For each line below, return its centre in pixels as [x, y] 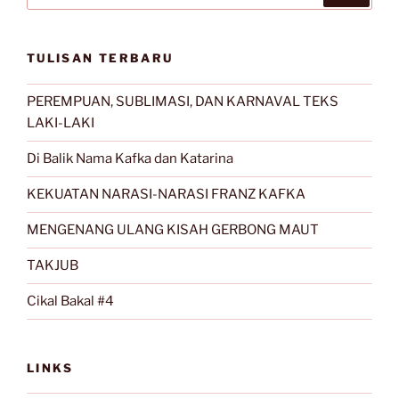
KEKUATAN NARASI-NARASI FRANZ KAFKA [166, 195]
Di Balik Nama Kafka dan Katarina [130, 159]
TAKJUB [53, 266]
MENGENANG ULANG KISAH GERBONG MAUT [173, 230]
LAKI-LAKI [61, 123]
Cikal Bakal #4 [70, 301]
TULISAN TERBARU [100, 58]
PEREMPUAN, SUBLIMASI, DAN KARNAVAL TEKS [183, 102]
